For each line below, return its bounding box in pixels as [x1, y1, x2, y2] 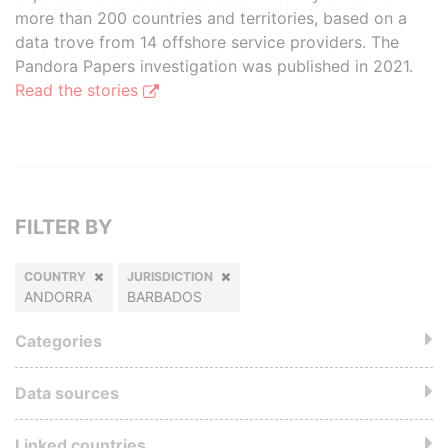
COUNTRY [24, 269, 86, 284]
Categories [15, 331, 102, 351]
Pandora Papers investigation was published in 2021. [15, 56, 413, 76]
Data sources [15, 383, 119, 403]
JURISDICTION [127, 269, 213, 284]
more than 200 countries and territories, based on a [15, 8, 407, 28]
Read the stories [15, 80, 143, 100]
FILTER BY [15, 215, 112, 239]
